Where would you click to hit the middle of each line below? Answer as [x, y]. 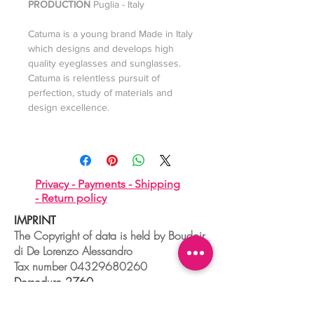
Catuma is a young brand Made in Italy [110, 34]
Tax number [42, 266]
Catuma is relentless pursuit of [94, 78]
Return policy [74, 198]
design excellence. [69, 107]
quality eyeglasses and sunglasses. [104, 63]
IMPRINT [35, 220]
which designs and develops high [101, 48]
